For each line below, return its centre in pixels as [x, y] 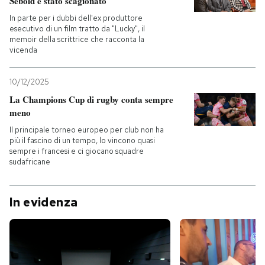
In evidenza [44, 203]
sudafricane [30, 162]
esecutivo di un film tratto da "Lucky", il [77, 29]
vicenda [23, 50]
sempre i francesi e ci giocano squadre [77, 151]
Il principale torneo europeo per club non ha [87, 130]
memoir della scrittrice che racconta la [77, 40]
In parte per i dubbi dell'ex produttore [76, 18]
